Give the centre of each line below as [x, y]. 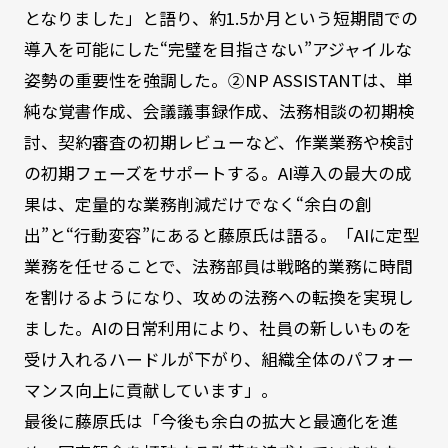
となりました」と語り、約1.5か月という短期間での [220, 18]
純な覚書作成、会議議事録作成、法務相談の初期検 [219, 111]
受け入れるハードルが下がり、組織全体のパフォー [218, 359]
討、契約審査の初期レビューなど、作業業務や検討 [218, 142]
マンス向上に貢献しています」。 [150, 390]
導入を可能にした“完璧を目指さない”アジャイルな [217, 49]
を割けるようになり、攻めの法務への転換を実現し [218, 297]
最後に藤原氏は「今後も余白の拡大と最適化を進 [210, 421]
